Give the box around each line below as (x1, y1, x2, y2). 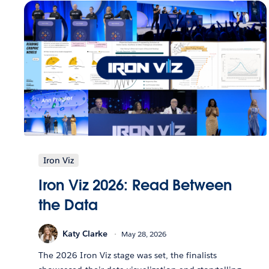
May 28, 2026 (121, 228, 167, 239)
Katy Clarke (62, 228, 108, 239)
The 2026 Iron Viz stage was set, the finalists (38, 250, 217, 261)
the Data (38, 196, 98, 215)
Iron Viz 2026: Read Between (38, 176, 232, 195)
